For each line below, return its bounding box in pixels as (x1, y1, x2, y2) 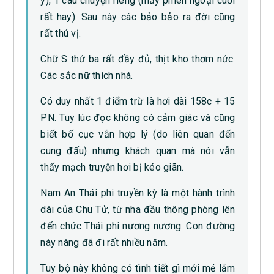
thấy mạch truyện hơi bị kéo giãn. (40, 161, 184, 174)
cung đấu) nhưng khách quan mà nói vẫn (40, 145, 235, 157)
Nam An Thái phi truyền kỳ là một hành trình (40, 187, 235, 199)
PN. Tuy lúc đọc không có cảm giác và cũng (40, 112, 235, 124)
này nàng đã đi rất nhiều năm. (40, 237, 168, 249)
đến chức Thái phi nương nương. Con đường (40, 220, 235, 232)
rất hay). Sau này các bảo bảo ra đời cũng (40, 11, 235, 23)
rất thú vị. (40, 28, 81, 40)
